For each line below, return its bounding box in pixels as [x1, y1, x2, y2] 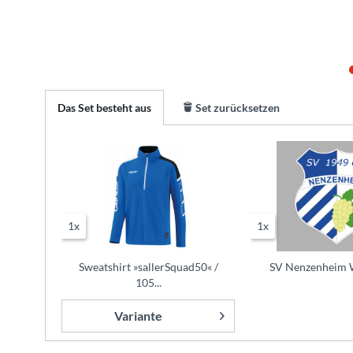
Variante [113, 308, 162, 323]
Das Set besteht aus [58, 101, 151, 114]
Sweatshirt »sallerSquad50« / [78, 260, 218, 273]
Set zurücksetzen [193, 101, 280, 114]
